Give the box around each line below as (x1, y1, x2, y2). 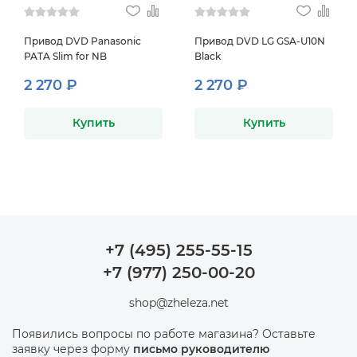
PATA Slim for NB (24, 49, 107, 62)
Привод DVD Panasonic (24, 34, 141, 47)
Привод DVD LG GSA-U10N (194, 34, 325, 47)
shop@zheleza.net (128, 295, 229, 310)
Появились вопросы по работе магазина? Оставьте (12, 326, 316, 341)
